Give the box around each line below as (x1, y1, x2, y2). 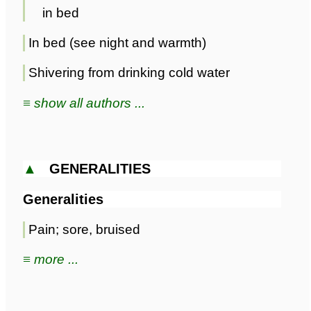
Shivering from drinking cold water (28, 65, 230, 81)
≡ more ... (23, 252, 78, 267)
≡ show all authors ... (23, 95, 145, 110)
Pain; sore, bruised (28, 222, 140, 237)
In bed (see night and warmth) (28, 35, 206, 51)
